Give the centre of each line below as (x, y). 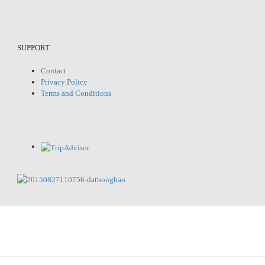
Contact (53, 71)
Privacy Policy (64, 82)
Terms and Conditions (76, 93)
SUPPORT (33, 48)
